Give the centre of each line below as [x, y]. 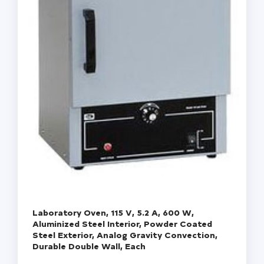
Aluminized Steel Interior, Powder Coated [122, 223]
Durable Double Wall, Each [89, 246]
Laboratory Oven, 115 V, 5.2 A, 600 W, [113, 212]
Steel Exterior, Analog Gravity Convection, [125, 235]
